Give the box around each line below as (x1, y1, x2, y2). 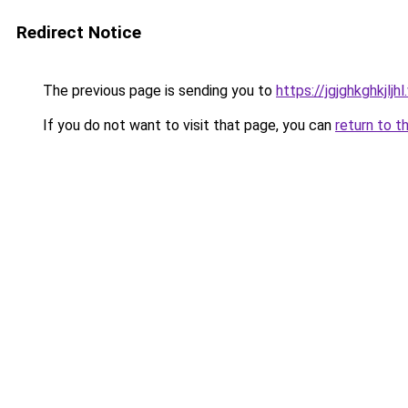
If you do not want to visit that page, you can (39, 117, 335, 134)
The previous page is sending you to (39, 82, 276, 99)
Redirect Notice (16, 22, 141, 43)
